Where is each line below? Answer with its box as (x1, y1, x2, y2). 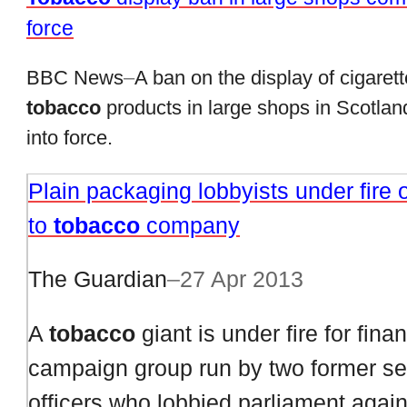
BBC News (26, 67, 124, 90)
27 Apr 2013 (180, 267, 303, 293)
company (140, 213, 240, 238)
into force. (26, 127, 113, 150)
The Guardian (28, 267, 167, 293)
